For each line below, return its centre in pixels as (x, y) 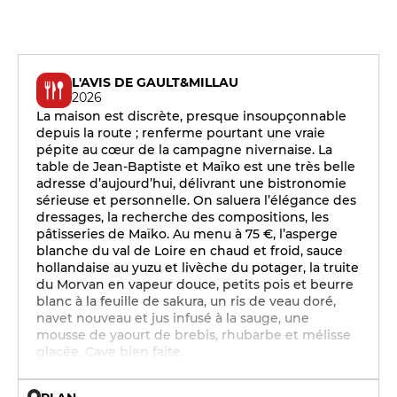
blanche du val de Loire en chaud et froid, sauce (190, 251)
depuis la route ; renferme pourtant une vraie (181, 133)
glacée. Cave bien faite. (110, 352)
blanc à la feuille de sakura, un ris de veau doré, (186, 301)
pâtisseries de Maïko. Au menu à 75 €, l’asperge (187, 234)
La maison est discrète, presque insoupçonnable (191, 116)
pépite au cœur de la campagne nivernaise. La (184, 150)
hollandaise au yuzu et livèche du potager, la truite (198, 268)
